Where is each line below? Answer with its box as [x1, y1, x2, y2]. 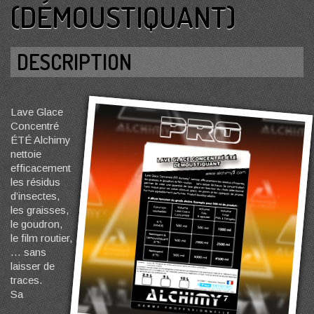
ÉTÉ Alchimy [11, 134, 71, 146]
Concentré [11, 120, 59, 132]
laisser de [11, 260, 55, 272]
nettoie [11, 148, 41, 160]
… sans [11, 246, 46, 258]
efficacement [11, 162, 71, 174]
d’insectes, [11, 190, 60, 202]
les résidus [11, 176, 60, 188]
